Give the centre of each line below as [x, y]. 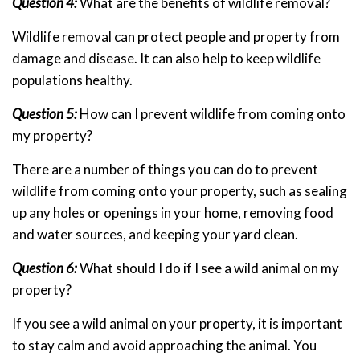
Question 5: [45, 114]
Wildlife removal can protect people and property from [176, 37]
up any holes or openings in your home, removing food [173, 213]
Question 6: [45, 268]
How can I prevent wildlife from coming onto [211, 114]
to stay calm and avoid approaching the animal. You [164, 346]
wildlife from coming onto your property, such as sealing [180, 191]
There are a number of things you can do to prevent [165, 170]
